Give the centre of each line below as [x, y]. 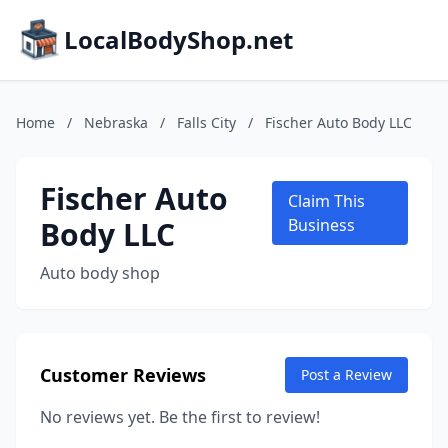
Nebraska [116, 122]
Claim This [327, 201]
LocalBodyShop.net [178, 39]
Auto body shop [100, 273]
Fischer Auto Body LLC [338, 122]
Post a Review [346, 374]
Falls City [206, 122]
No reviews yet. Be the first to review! [180, 417]
